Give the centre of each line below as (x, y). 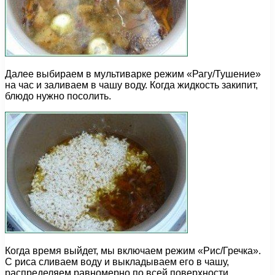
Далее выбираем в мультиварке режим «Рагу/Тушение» (133, 74)
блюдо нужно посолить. (58, 96)
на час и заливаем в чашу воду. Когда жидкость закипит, (131, 85)
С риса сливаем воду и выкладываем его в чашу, (117, 262)
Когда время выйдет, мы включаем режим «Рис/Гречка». (133, 251)
